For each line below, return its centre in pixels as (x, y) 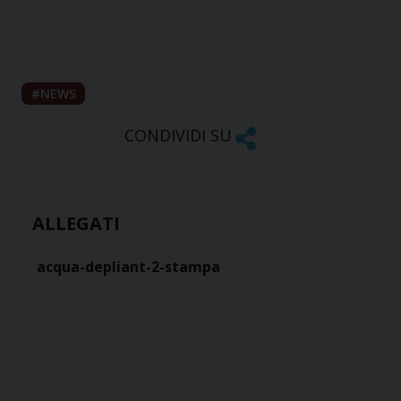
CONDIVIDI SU (178, 136)
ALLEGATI (76, 224)
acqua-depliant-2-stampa (128, 267)
